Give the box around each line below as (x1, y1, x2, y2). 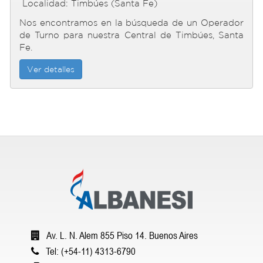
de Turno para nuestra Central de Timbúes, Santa (19, 30, 244, 40)
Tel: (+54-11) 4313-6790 (43, 245, 136, 257)
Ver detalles (27, 65, 75, 74)
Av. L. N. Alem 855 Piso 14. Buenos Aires (45, 230, 198, 241)
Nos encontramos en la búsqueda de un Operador (19, 18, 244, 28)
